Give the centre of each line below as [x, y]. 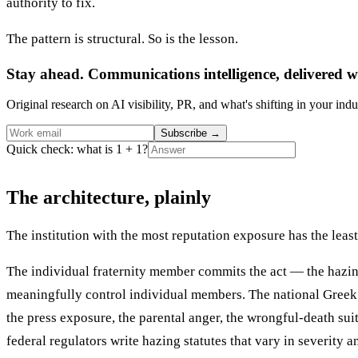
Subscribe [185, 133]
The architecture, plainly [109, 198]
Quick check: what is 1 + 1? [77, 149]
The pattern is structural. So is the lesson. [122, 38]
